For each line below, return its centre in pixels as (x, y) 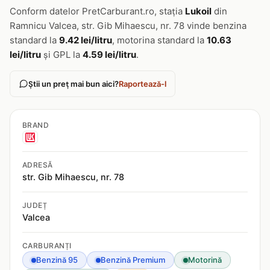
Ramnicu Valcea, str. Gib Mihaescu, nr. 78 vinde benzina (128, 26)
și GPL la (62, 55)
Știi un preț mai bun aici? (74, 84)
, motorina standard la (159, 40)
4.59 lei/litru (109, 55)
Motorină (205, 260)
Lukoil (198, 11)
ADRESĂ (38, 165)
